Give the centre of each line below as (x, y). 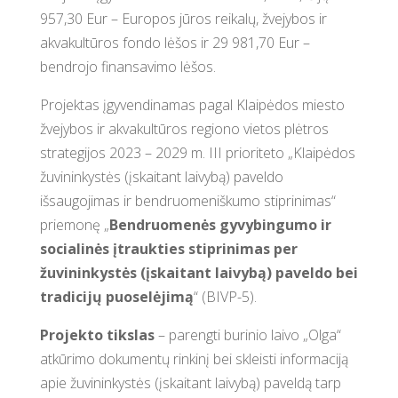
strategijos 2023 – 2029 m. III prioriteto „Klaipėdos (197, 153)
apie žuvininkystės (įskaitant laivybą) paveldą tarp (190, 383)
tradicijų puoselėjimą (116, 297)
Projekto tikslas (97, 335)
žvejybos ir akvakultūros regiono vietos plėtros (184, 129)
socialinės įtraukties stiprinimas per (168, 249)
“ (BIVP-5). (225, 297)
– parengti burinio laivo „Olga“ (247, 335)
